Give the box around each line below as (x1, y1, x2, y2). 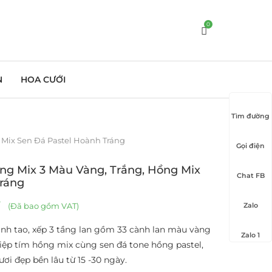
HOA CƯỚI (21, 74, 66, 85)
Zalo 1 (241, 231, 260, 239)
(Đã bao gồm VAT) (5, 201, 79, 211)
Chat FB (236, 171, 265, 180)
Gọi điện (236, 141, 265, 150)
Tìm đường (231, 112, 270, 120)
